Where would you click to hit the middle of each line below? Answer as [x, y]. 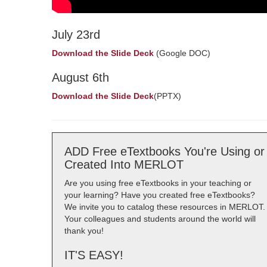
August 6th [80, 77]
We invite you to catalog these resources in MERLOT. [165, 207]
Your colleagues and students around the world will [160, 219]
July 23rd [76, 35]
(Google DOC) [182, 53]
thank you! [84, 231]
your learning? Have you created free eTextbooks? [160, 195]
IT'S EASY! [94, 255]
